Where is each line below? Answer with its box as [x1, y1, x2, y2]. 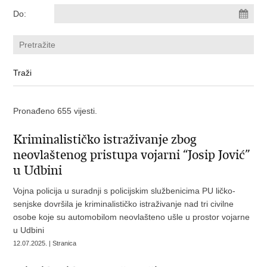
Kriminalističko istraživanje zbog [13, 132, 197, 147]
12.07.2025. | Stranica [13, 240, 77, 247]
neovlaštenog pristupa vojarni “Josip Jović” [13, 147, 250, 163]
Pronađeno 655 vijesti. [13, 106, 98, 116]
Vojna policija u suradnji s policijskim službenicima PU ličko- [13, 186, 236, 195]
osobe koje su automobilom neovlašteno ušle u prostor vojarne [13, 212, 250, 222]
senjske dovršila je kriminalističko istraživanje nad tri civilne [13, 199, 234, 209]
